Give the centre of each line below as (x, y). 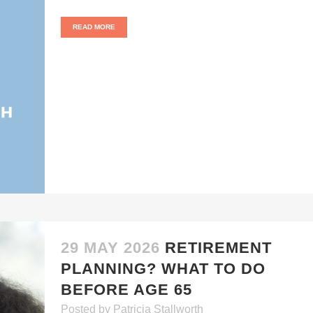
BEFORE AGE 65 (126, 290)
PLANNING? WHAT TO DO (163, 269)
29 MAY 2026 (110, 248)
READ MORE (94, 27)
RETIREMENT (218, 248)
